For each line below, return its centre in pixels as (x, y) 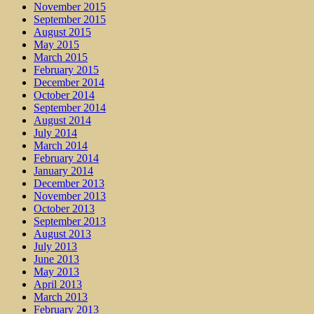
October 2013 (64, 209)
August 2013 (62, 234)
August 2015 (62, 32)
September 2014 (70, 108)
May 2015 (56, 45)
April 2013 (58, 284)
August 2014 (62, 120)
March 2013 (61, 297)
